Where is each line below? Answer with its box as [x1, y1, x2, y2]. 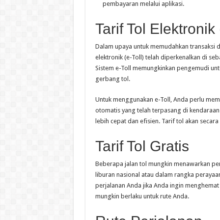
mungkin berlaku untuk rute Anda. [95, 192, 189, 200]
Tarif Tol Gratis [95, 138, 189, 155]
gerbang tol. [95, 75, 130, 83]
